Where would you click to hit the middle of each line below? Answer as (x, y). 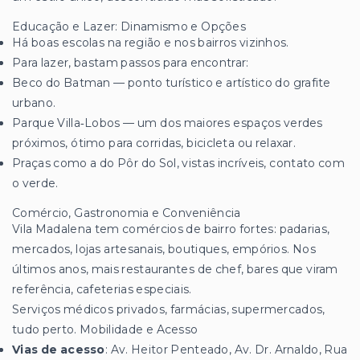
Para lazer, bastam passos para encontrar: (131, 62)
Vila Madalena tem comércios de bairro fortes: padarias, (171, 229)
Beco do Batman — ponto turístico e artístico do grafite (172, 82)
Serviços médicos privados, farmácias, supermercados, (169, 309)
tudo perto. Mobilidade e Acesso (105, 329)
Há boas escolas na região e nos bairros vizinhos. (151, 42)
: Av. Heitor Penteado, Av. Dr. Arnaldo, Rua (226, 349)
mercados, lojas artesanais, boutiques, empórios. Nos (164, 249)
